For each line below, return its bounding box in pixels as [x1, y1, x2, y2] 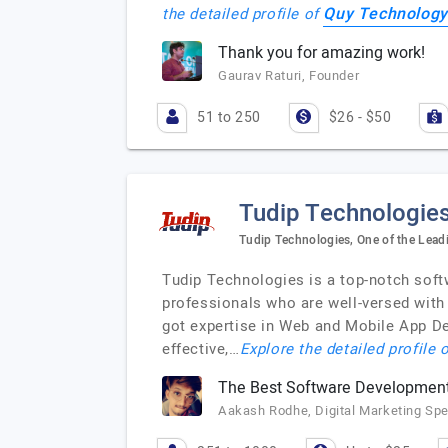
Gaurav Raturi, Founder [218, 66, 360, 85]
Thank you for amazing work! [218, 41, 425, 65]
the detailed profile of [162, 3, 324, 25]
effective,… [162, 338, 240, 360]
